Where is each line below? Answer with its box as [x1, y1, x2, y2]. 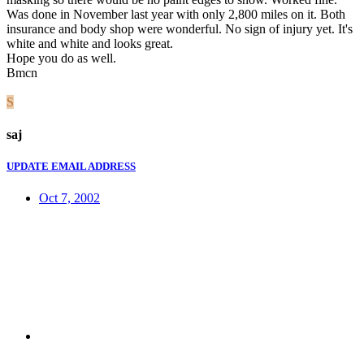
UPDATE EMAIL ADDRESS [6, 159, 136, 172]
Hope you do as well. [6, 51, 116, 66]
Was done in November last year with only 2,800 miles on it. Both [6, 7, 345, 22]
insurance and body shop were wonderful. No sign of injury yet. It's [6, 22, 353, 37]
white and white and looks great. [6, 37, 173, 51]
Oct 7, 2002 [39, 190, 100, 205]
